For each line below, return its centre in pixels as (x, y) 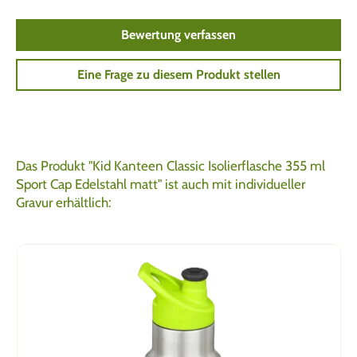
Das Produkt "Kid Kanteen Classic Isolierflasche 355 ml (171, 165)
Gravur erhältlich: (64, 202)
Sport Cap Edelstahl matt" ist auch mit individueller (161, 184)
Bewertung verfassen (178, 34)
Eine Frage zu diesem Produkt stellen (178, 74)
